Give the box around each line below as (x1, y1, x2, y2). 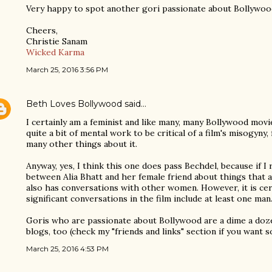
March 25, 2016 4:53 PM (26, 244, 109, 253)
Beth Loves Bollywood (26, 98, 122, 109)
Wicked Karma (26, 47, 84, 58)
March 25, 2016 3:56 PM (26, 65, 108, 74)
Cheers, (26, 25, 58, 36)
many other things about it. (26, 138, 137, 149)
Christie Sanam (26, 36, 87, 47)
